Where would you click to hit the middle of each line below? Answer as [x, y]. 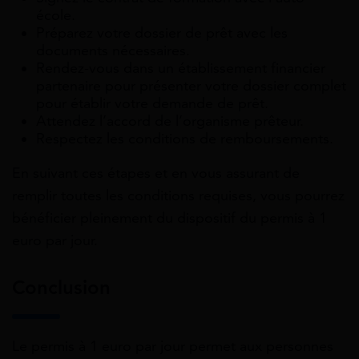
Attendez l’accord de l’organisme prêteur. [170, 121]
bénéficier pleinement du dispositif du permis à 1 [169, 218]
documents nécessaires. [113, 51]
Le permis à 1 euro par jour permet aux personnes [173, 346]
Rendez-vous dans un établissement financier [181, 69]
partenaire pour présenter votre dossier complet [191, 86]
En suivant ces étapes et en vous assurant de [156, 173]
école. [56, 16]
